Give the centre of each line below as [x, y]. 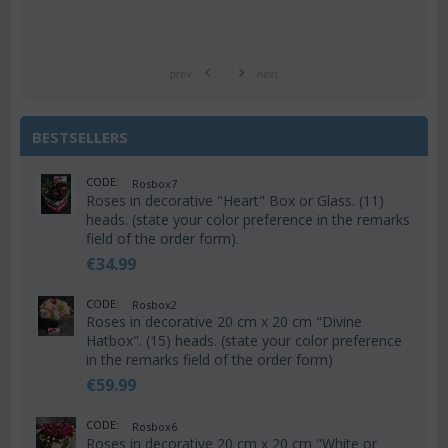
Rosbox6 [154, 426]
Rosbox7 [154, 183]
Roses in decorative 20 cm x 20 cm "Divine [224, 322]
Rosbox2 [154, 305]
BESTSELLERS [80, 137]
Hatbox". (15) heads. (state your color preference [244, 341]
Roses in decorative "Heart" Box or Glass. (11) [235, 200]
